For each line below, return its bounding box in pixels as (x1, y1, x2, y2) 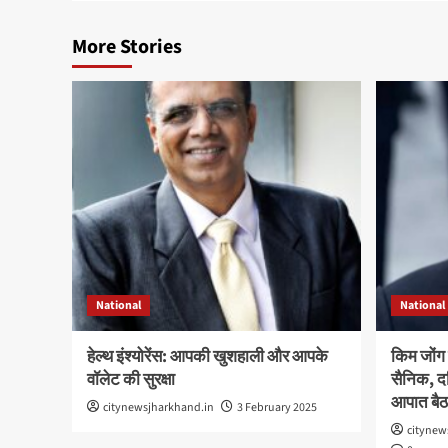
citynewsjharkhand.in (103, 398, 214, 416)
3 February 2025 (237, 398, 317, 416)
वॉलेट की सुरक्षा (87, 367, 175, 392)
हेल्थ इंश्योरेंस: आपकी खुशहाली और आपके (87, 344, 328, 369)
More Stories (72, 32, 182, 61)
